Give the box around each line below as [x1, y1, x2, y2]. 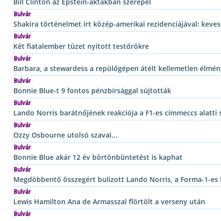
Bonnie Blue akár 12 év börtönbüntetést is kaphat [13, 152, 183, 162]
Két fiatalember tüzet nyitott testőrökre [13, 41, 149, 51]
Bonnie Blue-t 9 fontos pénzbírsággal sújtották [13, 85, 171, 95]
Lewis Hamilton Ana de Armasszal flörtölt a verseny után [13, 196, 205, 206]
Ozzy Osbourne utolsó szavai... [13, 130, 117, 140]
